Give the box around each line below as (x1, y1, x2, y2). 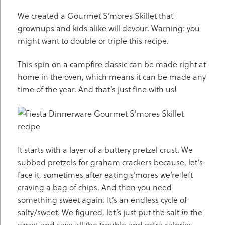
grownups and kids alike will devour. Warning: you (18, 22, 200, 34)
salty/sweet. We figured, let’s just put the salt (18, 206, 181, 218)
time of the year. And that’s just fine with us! (18, 83, 177, 95)
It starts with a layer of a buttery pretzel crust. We (18, 144, 193, 156)
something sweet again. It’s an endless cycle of (18, 194, 187, 206)
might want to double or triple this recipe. (18, 35, 169, 47)
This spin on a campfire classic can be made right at (18, 58, 206, 70)
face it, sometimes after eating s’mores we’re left (18, 169, 193, 181)
